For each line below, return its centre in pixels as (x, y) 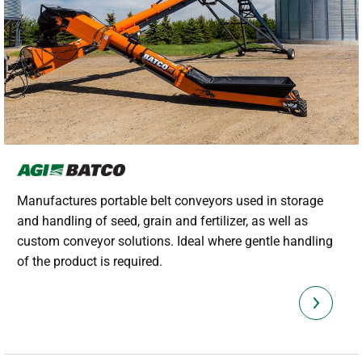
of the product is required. (89, 262)
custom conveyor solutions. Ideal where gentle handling (175, 242)
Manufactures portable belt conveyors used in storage (170, 201)
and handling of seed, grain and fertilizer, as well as (162, 221)
